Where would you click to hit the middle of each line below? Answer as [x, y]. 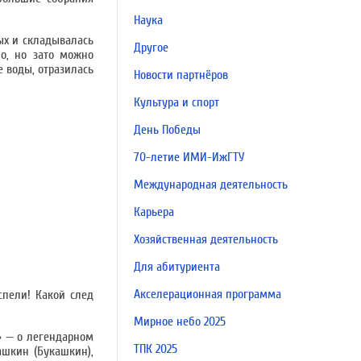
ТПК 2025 [156, 349]
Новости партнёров [181, 75]
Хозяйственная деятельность [206, 239]
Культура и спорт [176, 102]
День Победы [167, 130]
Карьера [154, 212]
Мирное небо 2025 [180, 322]
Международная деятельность [211, 185]
